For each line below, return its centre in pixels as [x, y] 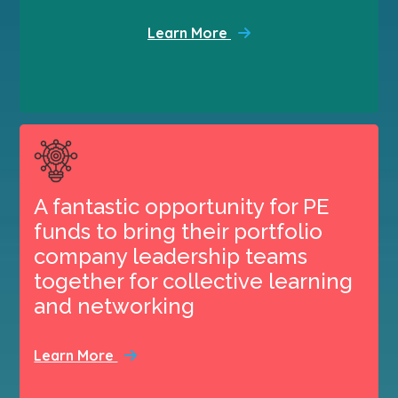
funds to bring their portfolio [179, 231]
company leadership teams [171, 256]
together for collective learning [194, 281]
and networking [115, 306]
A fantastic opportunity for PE [182, 206]
